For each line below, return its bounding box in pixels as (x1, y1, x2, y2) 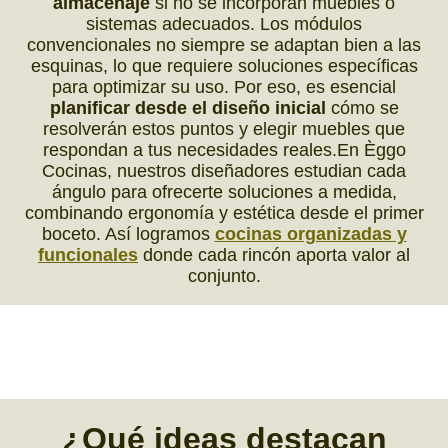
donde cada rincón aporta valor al (138, 244, 410, 265)
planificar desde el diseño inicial (49, 97, 331, 118)
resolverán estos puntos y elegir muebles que (43, 118, 405, 139)
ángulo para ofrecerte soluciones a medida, (51, 181, 397, 202)
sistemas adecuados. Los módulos (86, 13, 362, 34)
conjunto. (187, 265, 261, 286)
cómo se (330, 97, 399, 118)
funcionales (38, 244, 138, 265)
